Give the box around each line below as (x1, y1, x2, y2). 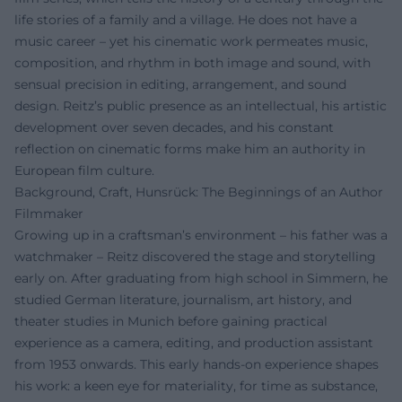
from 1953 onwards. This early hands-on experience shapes (14, 356, 379, 372)
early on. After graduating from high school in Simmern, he (14, 270, 388, 286)
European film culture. (14, 162, 154, 179)
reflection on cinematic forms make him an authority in (14, 141, 365, 157)
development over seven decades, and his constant (14, 119, 334, 135)
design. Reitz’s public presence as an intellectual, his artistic (14, 98, 387, 114)
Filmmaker (14, 205, 83, 222)
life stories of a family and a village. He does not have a (14, 12, 357, 28)
